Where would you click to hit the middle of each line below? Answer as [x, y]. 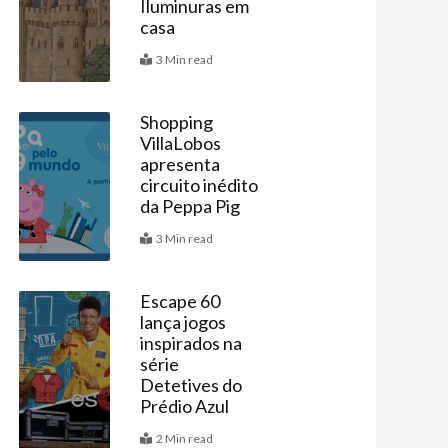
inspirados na [190, 343]
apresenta [179, 164]
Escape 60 [179, 301]
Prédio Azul [184, 406]
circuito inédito [198, 185]
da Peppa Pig [189, 206]
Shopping [176, 122]
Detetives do [190, 385]
